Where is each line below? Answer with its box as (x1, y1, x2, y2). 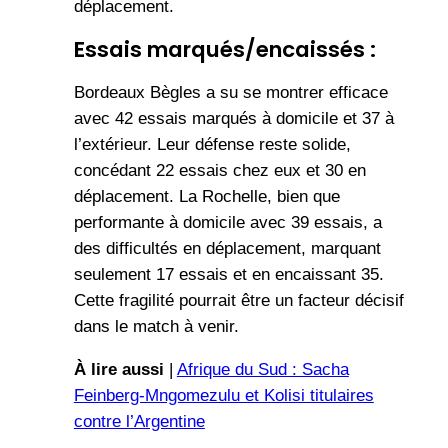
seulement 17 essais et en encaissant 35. (73, 265, 384, 285)
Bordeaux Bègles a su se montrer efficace (73, 83, 388, 103)
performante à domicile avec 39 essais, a (73, 213, 382, 233)
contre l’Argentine (73, 412, 205, 432)
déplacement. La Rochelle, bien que (73, 187, 340, 207)
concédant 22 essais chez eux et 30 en (73, 161, 366, 181)
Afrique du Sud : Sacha (176, 360, 349, 380)
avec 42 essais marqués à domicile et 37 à (73, 109, 394, 129)
